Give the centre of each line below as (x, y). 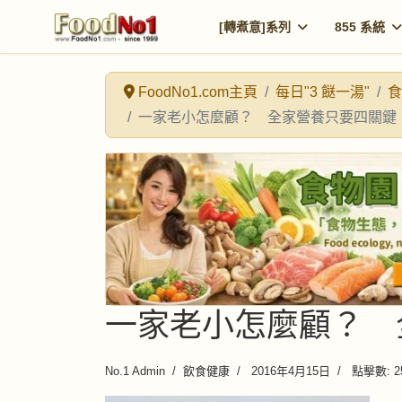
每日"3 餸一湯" (323, 92)
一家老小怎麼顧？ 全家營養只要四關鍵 (267, 117)
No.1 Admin (135, 371)
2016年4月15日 (289, 371)
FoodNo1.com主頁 (198, 92)
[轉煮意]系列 (255, 27)
